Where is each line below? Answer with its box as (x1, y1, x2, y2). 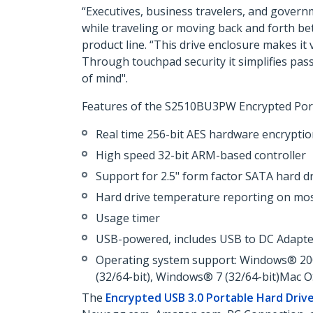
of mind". (82, 71, 128, 86)
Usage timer (96, 210, 160, 226)
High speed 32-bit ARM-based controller (96, 147, 306, 163)
